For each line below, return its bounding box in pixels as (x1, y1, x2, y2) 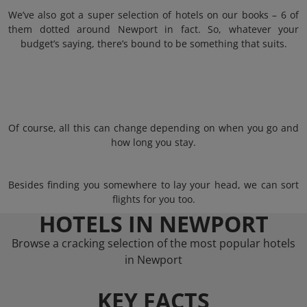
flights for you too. (112, 193, 195, 206)
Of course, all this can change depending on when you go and (8, 121, 299, 134)
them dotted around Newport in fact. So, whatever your (8, 23, 299, 36)
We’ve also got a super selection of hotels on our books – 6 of (8, 8, 299, 21)
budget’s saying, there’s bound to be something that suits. (20, 37, 287, 50)
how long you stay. (111, 136, 196, 149)
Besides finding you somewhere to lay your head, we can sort (8, 178, 299, 191)
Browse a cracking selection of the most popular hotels (12, 236, 295, 251)
